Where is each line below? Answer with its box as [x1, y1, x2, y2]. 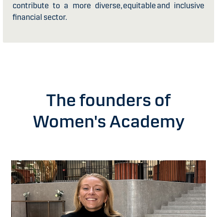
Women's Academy [32, 110, 185, 132]
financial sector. [13, 12, 68, 22]
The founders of [46, 89, 171, 111]
